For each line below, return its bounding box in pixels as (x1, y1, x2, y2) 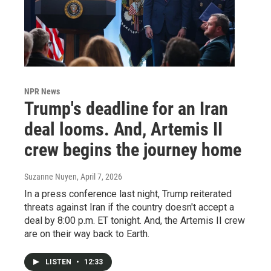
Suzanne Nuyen (24, 171, 77, 181)
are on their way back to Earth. (24, 227, 149, 240)
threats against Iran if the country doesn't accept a (24, 201, 234, 213)
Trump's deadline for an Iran (24, 97, 228, 119)
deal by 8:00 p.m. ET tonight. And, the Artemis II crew (24, 214, 245, 226)
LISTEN (45, 257, 73, 266)
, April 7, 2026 (77, 171, 122, 181)
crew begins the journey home (24, 139, 241, 160)
